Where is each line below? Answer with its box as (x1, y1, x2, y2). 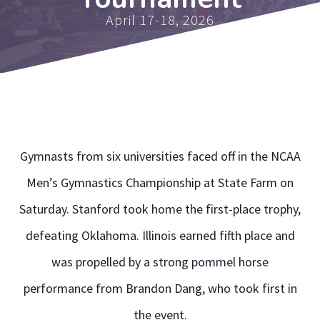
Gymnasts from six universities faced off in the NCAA (19, 147, 301, 164)
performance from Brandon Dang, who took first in (23, 279, 297, 296)
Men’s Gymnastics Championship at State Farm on (26, 174, 294, 191)
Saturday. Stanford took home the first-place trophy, (19, 200, 301, 217)
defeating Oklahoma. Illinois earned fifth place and (25, 226, 295, 244)
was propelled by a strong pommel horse (51, 253, 269, 270)
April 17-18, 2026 (106, 10, 214, 29)
